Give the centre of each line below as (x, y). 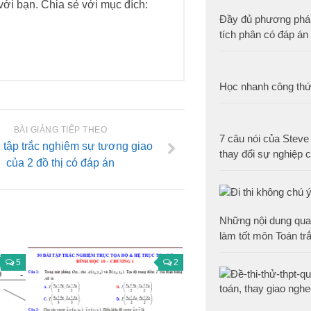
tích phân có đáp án (264, 34)
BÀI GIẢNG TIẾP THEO (60, 130)
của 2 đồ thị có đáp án (60, 163)
